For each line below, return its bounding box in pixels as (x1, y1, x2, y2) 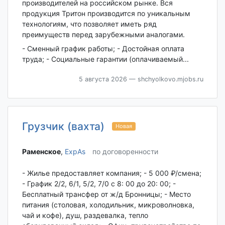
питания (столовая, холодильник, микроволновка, (22, 200, 194, 209)
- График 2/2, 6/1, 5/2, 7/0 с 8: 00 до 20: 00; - (22, 179, 176, 188)
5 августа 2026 (78, 75, 127, 83)
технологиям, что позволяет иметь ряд (22, 20, 157, 29)
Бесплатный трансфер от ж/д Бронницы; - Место (22, 190, 191, 199)
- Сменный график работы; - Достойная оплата (22, 44, 184, 53)
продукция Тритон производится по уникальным (22, 9, 190, 18)
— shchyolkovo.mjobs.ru (127, 75, 203, 83)
